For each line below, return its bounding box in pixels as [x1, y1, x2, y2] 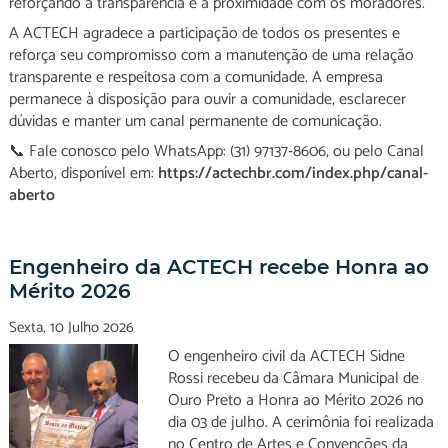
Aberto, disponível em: [8, 160, 158, 187]
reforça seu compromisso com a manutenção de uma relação [8, 42, 414, 69]
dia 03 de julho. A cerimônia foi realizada [167, 409, 434, 436]
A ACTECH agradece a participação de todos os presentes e [8, 20, 400, 47]
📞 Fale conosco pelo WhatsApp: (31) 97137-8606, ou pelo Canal [8, 138, 424, 165]
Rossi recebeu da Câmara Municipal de [167, 365, 419, 392]
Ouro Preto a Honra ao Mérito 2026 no [167, 387, 424, 414]
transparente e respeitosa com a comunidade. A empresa [8, 64, 383, 91]
